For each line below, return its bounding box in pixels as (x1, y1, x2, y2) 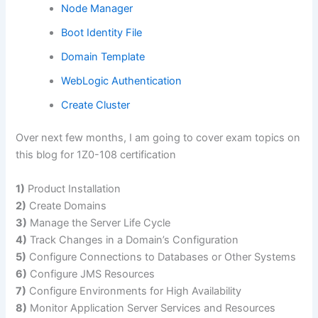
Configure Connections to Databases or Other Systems (26, 250, 297, 263)
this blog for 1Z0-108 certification (16, 148, 177, 162)
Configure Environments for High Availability (26, 284, 242, 297)
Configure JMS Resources (27, 267, 155, 280)
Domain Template (61, 50, 146, 64)
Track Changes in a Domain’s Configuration (27, 233, 239, 246)
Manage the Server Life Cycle (27, 216, 171, 229)
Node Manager (61, 2, 133, 16)
